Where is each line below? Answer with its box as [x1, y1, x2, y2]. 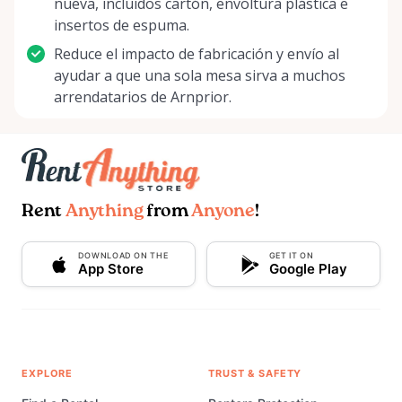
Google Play [268, 260, 347, 278]
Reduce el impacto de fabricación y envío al [54, 44, 339, 65]
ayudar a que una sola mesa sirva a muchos [54, 66, 345, 86]
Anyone [191, 203, 256, 222]
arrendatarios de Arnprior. [54, 87, 232, 108]
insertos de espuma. [54, 15, 189, 36]
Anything [66, 203, 144, 222]
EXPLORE [22, 367, 74, 380]
